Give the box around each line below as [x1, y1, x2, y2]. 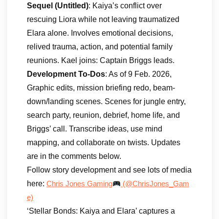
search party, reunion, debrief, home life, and [27, 111, 180, 119]
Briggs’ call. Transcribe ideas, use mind [27, 125, 162, 133]
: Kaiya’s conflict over [88, 1, 162, 10]
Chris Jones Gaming [46, 180, 112, 188]
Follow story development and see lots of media [27, 166, 192, 174]
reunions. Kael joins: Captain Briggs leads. [27, 56, 175, 65]
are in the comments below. [27, 152, 121, 160]
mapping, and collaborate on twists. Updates [27, 138, 180, 147]
